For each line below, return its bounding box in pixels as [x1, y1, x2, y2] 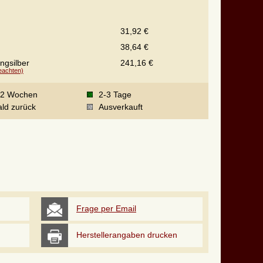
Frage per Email [76, 204, 136, 213]
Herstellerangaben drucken [76, 230, 177, 240]
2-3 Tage [99, 90, 131, 99]
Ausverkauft [99, 102, 143, 112]
